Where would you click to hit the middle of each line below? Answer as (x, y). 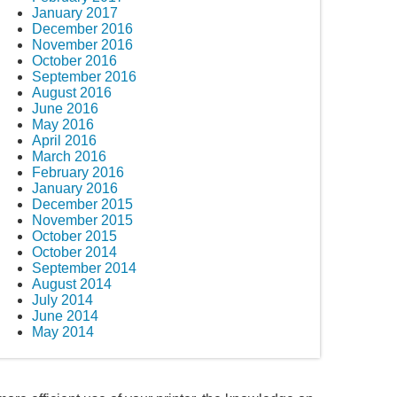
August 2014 (72, 284)
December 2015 (82, 204)
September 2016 (84, 76)
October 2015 (74, 236)
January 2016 (75, 188)
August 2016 (72, 92)
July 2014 (62, 300)
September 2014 (84, 268)
